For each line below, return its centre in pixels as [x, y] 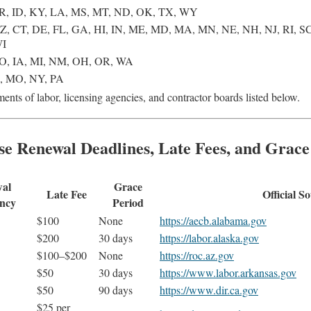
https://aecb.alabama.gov [213, 221]
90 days [116, 290]
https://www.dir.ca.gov [209, 290]
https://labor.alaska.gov [209, 238]
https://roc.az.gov [197, 255]
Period [128, 203]
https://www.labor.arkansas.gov [228, 273]
